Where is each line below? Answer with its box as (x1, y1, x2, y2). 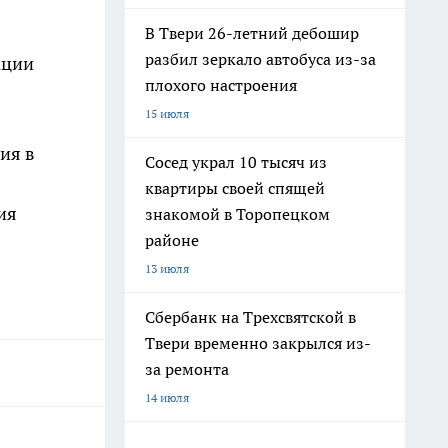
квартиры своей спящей (145, 178, 325, 198)
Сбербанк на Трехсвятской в (145, 307, 356, 327)
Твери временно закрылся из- (145, 333, 371, 353)
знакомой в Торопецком (145, 204, 330, 224)
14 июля (145, 390, 189, 405)
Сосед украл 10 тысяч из (145, 152, 327, 172)
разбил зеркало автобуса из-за (145, 49, 376, 69)
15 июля (145, 106, 189, 121)
